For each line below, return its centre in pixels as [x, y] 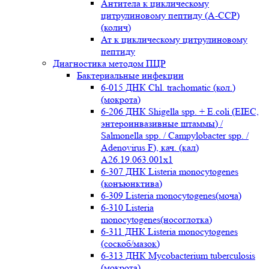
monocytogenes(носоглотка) [156, 219]
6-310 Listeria [127, 207]
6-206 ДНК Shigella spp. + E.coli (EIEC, [180, 111]
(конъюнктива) [131, 183]
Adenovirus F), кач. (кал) [150, 147]
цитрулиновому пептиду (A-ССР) [170, 15]
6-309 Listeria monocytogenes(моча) [171, 195]
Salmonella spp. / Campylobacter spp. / [175, 135]
